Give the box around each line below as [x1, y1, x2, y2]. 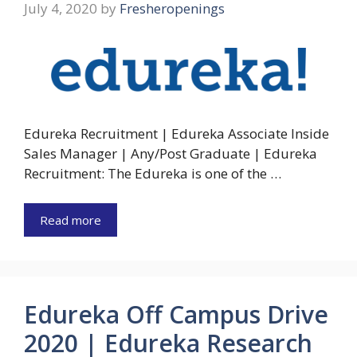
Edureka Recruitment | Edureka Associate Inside [24, 124, 329, 143]
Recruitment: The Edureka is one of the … [24, 163, 281, 182]
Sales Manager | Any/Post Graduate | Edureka [24, 143, 317, 163]
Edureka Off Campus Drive [24, 298, 328, 331]
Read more [40, 212, 101, 229]
